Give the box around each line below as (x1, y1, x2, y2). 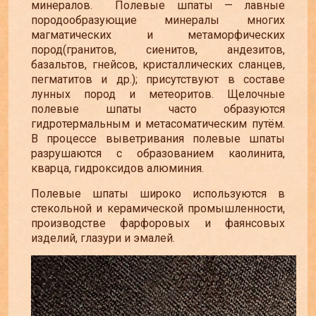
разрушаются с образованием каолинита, (31, 147, 285, 161)
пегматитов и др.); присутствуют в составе (31, 73, 285, 87)
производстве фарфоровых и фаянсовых (31, 216, 285, 230)
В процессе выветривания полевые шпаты (31, 132, 285, 146)
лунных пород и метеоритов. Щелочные (31, 87, 285, 102)
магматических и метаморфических (31, 28, 285, 42)
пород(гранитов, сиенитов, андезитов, (31, 43, 285, 57)
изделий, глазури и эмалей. (31, 231, 175, 245)
